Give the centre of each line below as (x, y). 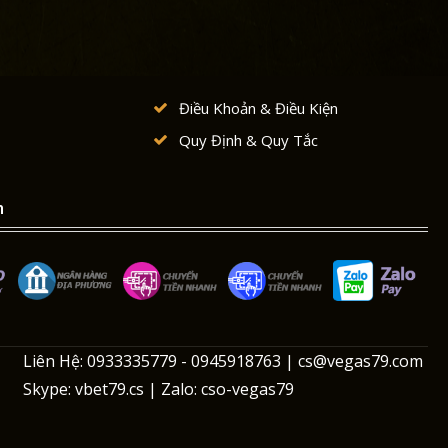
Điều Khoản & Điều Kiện (258, 107)
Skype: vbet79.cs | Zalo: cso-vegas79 (159, 388)
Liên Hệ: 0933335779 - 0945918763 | (161, 360)
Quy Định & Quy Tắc (248, 139)
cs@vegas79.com (361, 360)
